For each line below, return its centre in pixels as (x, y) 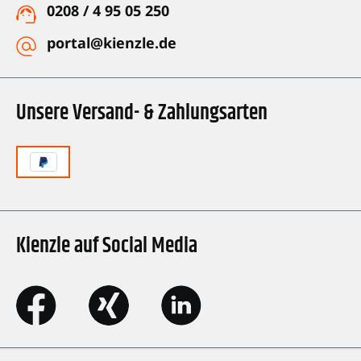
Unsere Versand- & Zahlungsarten (142, 114)
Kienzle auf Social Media (107, 247)
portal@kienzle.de (112, 43)
